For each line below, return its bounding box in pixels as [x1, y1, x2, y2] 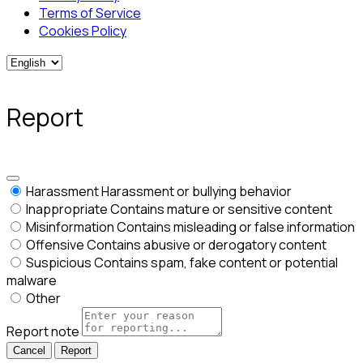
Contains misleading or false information [117, 218, 355, 237]
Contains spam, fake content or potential [94, 254, 338, 272]
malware [6, 271, 57, 290]
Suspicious [26, 254, 92, 272]
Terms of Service [39, 4, 141, 23]
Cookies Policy [39, 22, 126, 41]
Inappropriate [26, 200, 108, 219]
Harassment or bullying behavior [101, 182, 292, 201]
